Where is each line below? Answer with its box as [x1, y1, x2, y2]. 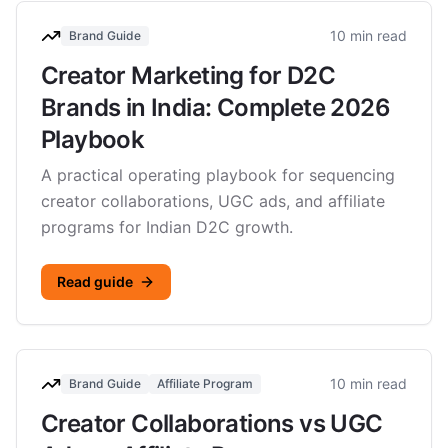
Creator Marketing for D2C [41, 61, 335, 90]
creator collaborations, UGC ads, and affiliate [41, 191, 385, 211]
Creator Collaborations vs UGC [41, 409, 383, 438]
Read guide [57, 273, 133, 290]
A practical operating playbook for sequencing [41, 165, 395, 185]
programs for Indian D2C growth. [41, 217, 293, 237]
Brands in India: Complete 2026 [41, 93, 390, 122]
